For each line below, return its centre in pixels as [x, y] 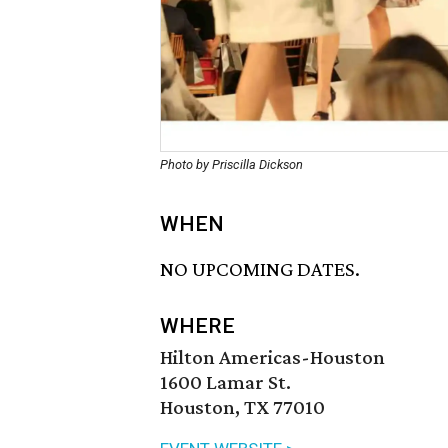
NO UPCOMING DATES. [260, 269]
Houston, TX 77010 [242, 407]
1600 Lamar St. [225, 382]
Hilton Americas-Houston [272, 357]
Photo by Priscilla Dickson [231, 164]
